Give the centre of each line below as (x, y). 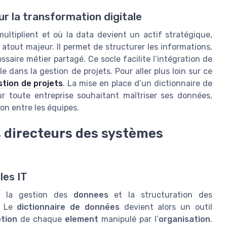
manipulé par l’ (128, 219)
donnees (91, 195)
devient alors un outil (166, 207)
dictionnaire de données (68, 207)
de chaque (41, 219)
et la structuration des (160, 195)
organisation (184, 219)
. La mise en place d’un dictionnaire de (138, 84)
